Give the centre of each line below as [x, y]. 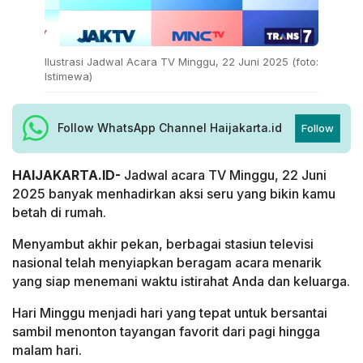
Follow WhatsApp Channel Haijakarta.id [170, 128]
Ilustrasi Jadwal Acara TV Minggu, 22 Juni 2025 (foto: [181, 61]
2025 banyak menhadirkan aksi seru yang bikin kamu [174, 193]
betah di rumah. [59, 212]
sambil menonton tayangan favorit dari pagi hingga [166, 331]
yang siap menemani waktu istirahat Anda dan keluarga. [181, 281]
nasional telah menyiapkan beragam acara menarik [167, 262]
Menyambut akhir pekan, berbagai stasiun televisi [163, 243]
